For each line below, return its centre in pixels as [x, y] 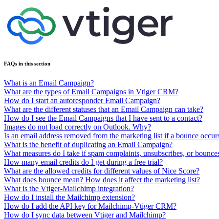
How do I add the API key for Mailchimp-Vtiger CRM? [90, 206]
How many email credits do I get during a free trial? [83, 162]
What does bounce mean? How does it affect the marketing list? [102, 179]
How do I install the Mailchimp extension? [69, 197]
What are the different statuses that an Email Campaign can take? [104, 109]
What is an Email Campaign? [49, 83]
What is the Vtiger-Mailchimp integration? [69, 188]
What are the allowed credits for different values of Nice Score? [102, 171]
